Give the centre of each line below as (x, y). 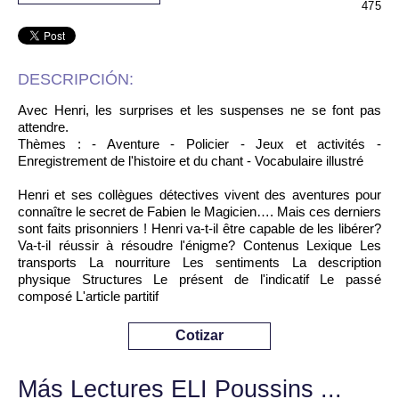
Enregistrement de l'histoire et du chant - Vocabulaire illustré (191, 161)
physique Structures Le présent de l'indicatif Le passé (199, 279)
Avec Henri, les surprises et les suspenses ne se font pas (199, 110)
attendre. (43, 127)
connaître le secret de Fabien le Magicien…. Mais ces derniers (199, 212)
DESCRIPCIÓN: (76, 79)
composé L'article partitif (88, 296)
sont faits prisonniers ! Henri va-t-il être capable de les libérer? (199, 228)
